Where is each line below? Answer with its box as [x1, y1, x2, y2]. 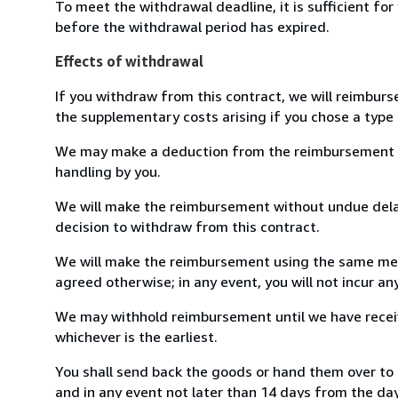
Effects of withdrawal [55, 52, 203, 70]
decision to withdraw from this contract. [55, 217, 320, 235]
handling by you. [55, 162, 161, 180]
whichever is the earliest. [55, 327, 218, 346]
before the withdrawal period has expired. [55, 17, 330, 36]
